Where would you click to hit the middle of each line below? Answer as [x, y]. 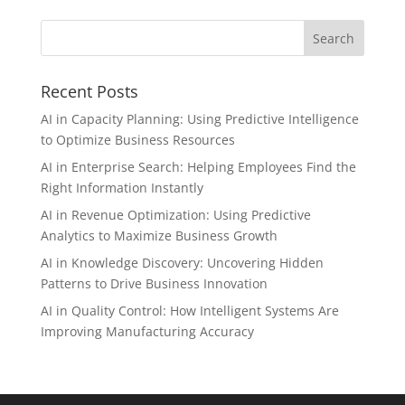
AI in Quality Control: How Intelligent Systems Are [189, 311]
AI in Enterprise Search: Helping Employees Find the [198, 167]
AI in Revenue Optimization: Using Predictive [175, 215]
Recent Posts [89, 91]
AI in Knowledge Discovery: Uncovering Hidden [182, 263]
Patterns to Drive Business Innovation [154, 283]
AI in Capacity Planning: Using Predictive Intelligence [199, 119]
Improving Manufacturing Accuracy [147, 331]
